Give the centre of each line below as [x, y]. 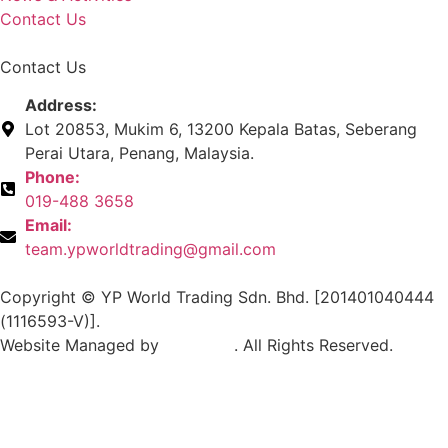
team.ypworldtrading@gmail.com [150, 248]
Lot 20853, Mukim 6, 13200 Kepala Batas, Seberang [221, 128]
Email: [48, 224]
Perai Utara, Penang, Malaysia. [139, 152]
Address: [61, 104]
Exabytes [199, 344]
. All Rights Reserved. [313, 344]
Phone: [52, 176]
